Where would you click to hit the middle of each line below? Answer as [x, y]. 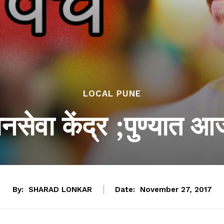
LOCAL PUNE [112, 93]
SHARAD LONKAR [60, 190]
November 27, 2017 [176, 190]
